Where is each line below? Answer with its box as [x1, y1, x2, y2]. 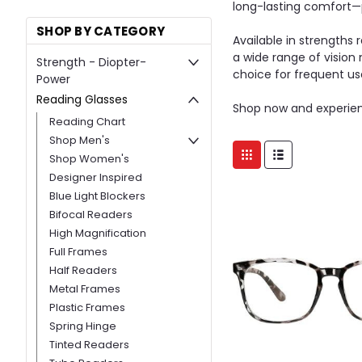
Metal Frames [49, 280, 120, 297]
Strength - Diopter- [36, 54, 146, 71]
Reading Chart [49, 113, 125, 129]
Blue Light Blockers [49, 187, 145, 204]
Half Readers [49, 262, 117, 278]
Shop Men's [49, 132, 110, 148]
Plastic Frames [49, 299, 125, 315]
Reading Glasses [36, 91, 128, 108]
